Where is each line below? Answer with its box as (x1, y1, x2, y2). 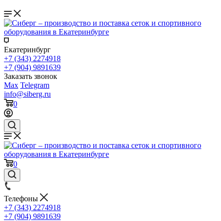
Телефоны (4, 194, 40, 203)
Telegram (20, 81, 49, 89)
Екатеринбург (4, 45, 51, 54)
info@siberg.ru (4, 90, 51, 98)
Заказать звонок (4, 72, 57, 80)
